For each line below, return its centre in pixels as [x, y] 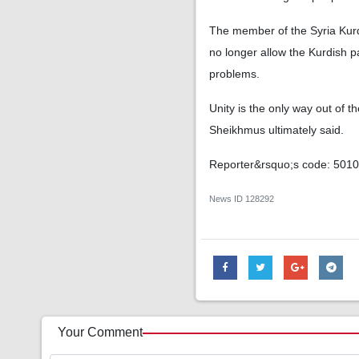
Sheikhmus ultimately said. [276, 129]
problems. [234, 73]
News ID [227, 198]
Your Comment [100, 332]
